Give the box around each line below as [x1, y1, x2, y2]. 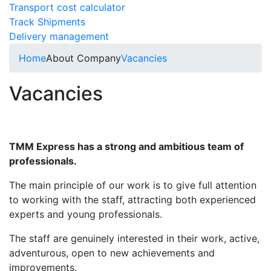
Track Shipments [9, 15, 85, 28]
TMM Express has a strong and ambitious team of [9, 140, 244, 152]
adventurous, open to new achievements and [9, 246, 215, 259]
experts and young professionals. [9, 207, 162, 220]
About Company [46, 51, 121, 64]
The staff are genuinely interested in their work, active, [9, 232, 260, 244]
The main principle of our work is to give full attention [9, 178, 256, 191]
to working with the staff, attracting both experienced [9, 193, 256, 206]
